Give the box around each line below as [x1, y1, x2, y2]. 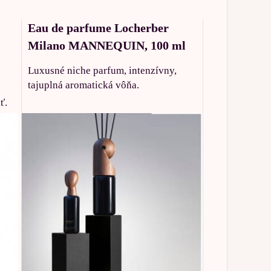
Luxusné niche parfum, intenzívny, [28, 64, 177, 76]
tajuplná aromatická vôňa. [28, 79, 140, 91]
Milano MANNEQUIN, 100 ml [28, 38, 186, 52]
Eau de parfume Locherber [28, 21, 169, 34]
